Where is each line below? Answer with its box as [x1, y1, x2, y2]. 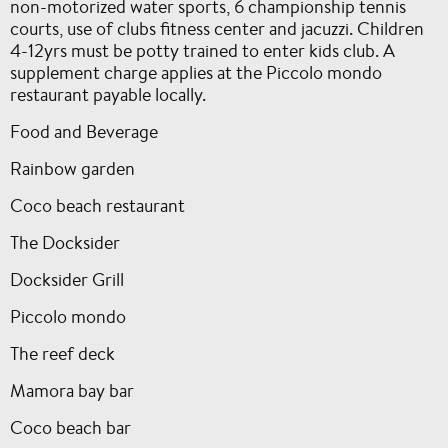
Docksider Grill [10, 267, 124, 291]
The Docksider [10, 230, 120, 254]
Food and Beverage [10, 119, 158, 143]
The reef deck [10, 341, 115, 365]
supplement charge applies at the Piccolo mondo [10, 60, 382, 84]
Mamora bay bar [10, 378, 134, 402]
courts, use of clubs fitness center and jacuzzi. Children [10, 16, 424, 40]
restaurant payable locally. [10, 82, 206, 106]
